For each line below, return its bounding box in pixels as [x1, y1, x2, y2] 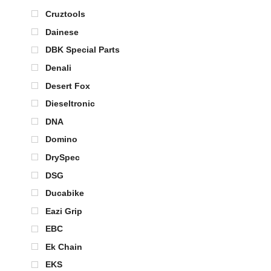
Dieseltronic [45, 99, 95, 109]
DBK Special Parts [45, 45, 120, 55]
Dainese [45, 27, 79, 37]
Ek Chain [45, 241, 82, 252]
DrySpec [45, 152, 80, 162]
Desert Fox [45, 80, 90, 91]
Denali [45, 62, 71, 73]
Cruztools [45, 9, 85, 19]
